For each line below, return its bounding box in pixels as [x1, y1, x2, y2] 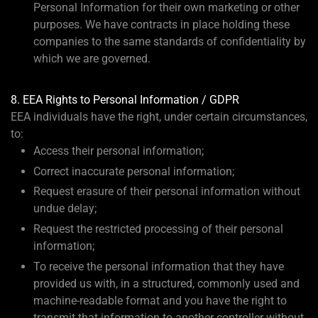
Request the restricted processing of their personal [33, 222, 283, 236]
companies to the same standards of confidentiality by [33, 35, 306, 49]
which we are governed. [33, 52, 150, 66]
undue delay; [33, 202, 97, 216]
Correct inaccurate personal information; [33, 164, 234, 178]
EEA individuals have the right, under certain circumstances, [11, 109, 307, 124]
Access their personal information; [33, 143, 204, 158]
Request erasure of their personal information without [33, 185, 300, 199]
